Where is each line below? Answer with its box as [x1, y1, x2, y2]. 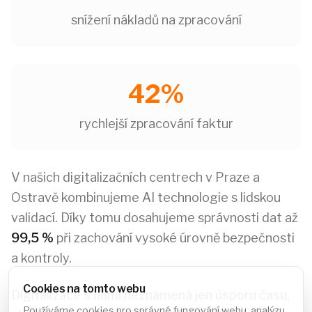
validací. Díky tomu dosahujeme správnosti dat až [11, 210, 298, 225]
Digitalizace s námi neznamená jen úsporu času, [11, 288, 290, 302]
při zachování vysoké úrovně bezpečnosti [54, 231, 295, 245]
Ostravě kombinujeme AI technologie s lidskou [11, 190, 281, 205]
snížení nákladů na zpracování [70, 13, 242, 27]
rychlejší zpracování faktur [79, 116, 233, 131]
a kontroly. [11, 251, 72, 265]
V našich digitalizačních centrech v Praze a [11, 170, 260, 185]
